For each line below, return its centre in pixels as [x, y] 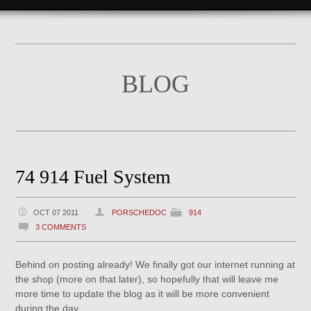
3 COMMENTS [61, 227]
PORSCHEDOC [140, 212]
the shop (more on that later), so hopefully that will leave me [147, 279]
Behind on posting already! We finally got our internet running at [155, 264]
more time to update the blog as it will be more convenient [143, 294]
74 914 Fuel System [93, 177]
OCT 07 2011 [56, 212]
